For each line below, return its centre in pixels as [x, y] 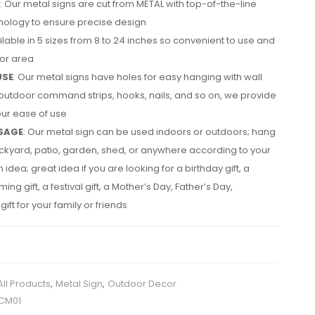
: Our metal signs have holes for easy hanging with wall [138, 77]
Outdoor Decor [142, 284]
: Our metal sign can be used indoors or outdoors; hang [149, 132]
